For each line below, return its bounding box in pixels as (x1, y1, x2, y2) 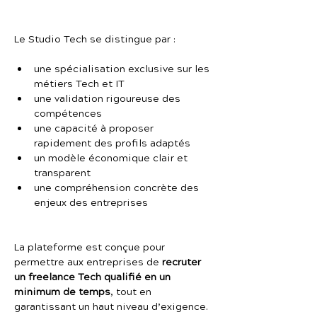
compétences (34, 107, 102, 121)
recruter (162, 255, 204, 270)
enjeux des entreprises (34, 196, 148, 210)
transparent (34, 166, 91, 180)
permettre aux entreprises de (14, 255, 162, 270)
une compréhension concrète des (34, 181, 202, 195)
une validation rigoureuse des (34, 92, 183, 106)
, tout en (110, 285, 154, 299)
